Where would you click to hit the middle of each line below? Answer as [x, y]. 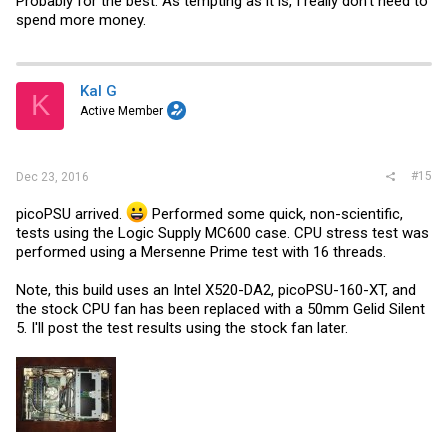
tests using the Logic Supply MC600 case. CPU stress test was [222, 233]
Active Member [121, 110]
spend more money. [81, 19]
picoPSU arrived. [71, 214]
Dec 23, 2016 [52, 177]
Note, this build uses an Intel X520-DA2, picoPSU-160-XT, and [216, 290]
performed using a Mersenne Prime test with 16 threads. [201, 252]
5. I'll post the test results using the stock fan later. [182, 328]
